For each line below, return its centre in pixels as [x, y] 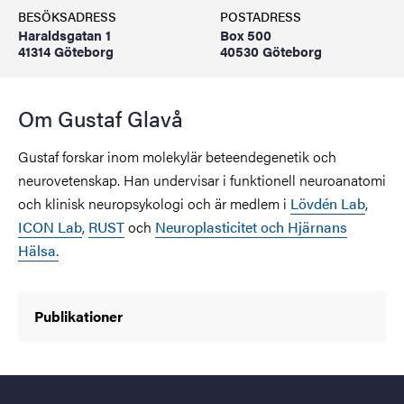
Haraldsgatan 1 [64, 35]
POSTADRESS [261, 16]
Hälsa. [38, 250]
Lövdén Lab [328, 203]
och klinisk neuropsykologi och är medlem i [154, 203]
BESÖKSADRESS [67, 16]
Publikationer [78, 316]
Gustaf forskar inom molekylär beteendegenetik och [177, 156]
